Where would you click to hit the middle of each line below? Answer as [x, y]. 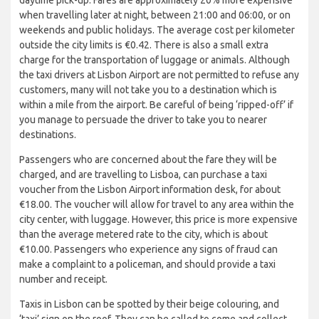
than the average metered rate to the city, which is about [143, 234]
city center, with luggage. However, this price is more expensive [158, 219]
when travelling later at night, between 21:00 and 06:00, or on [155, 15]
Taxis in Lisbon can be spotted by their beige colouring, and [149, 304]
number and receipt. [63, 279]
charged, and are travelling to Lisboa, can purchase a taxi [143, 174]
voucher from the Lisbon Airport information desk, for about [150, 189]
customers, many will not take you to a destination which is [148, 89]
